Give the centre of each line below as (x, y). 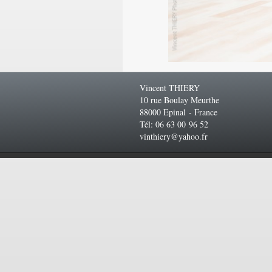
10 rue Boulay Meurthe (179, 100)
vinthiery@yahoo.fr (174, 136)
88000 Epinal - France (180, 112)
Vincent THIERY (171, 88)
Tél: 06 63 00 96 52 (175, 124)
